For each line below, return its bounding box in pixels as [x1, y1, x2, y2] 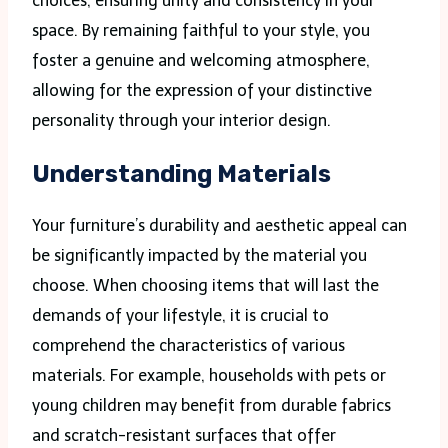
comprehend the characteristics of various [32, 336, 345, 356]
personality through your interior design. [32, 110, 331, 130]
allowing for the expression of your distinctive [32, 80, 372, 100]
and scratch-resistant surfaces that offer [32, 426, 336, 446]
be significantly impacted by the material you [32, 246, 367, 266]
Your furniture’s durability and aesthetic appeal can [32, 216, 407, 236]
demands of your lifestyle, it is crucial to [32, 306, 329, 326]
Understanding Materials [32, 159, 331, 188]
